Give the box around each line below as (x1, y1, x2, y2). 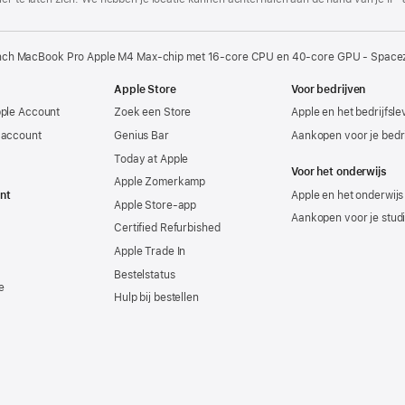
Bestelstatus (114, 268, 175, 281)
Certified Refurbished (114, 221, 221, 235)
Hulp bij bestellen (114, 291, 199, 305)
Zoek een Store (114, 106, 192, 119)
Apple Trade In (114, 244, 186, 258)
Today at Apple (114, 152, 189, 165)
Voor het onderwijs (291, 165, 387, 178)
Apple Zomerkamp (114, 175, 206, 189)
